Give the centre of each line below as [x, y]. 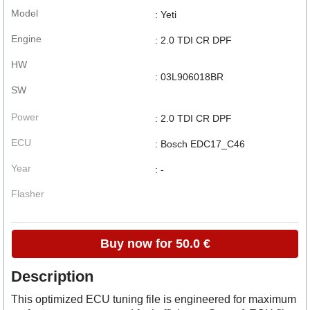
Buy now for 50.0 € [155, 243]
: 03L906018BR [189, 76]
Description [52, 276]
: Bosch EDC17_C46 [200, 144]
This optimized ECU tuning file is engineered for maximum [154, 299]
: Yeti [166, 14]
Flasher [28, 193]
